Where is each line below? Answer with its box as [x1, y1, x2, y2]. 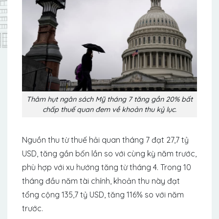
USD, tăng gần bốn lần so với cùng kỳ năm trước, [22, 149, 197, 159]
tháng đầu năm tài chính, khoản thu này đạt [22, 176, 180, 186]
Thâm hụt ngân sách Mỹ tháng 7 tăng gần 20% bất [26, 94, 193, 104]
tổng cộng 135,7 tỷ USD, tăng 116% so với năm [22, 190, 184, 200]
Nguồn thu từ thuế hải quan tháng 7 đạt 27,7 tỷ [22, 135, 189, 145]
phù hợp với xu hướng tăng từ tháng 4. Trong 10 [22, 162, 191, 173]
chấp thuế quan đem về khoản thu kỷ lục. [43, 105, 176, 114]
